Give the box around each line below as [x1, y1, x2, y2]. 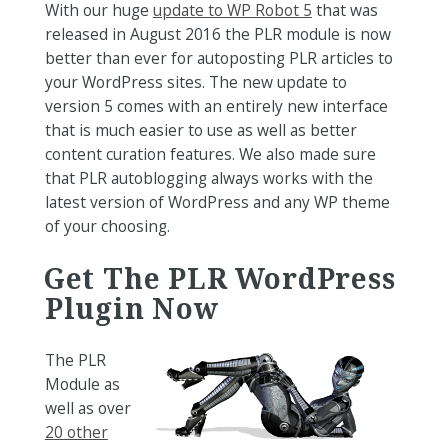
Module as [44, 372, 120, 395]
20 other [44, 420, 108, 443]
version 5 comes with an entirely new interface [44, 95, 388, 118]
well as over [44, 396, 131, 419]
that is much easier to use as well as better [44, 119, 357, 142]
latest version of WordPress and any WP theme [44, 191, 390, 214]
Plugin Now [44, 289, 219, 328]
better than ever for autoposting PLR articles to [44, 47, 393, 70]
